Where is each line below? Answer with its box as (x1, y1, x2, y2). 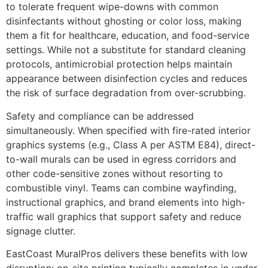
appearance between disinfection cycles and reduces (6, 72, 247, 85)
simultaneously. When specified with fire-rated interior (6, 124, 251, 136)
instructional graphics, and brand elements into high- (6, 196, 245, 208)
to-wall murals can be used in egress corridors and (6, 153, 236, 165)
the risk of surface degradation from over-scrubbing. (6, 87, 246, 99)
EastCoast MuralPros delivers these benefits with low (6, 248, 248, 260)
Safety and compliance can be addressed (6, 109, 194, 122)
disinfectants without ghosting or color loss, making (6, 15, 242, 28)
